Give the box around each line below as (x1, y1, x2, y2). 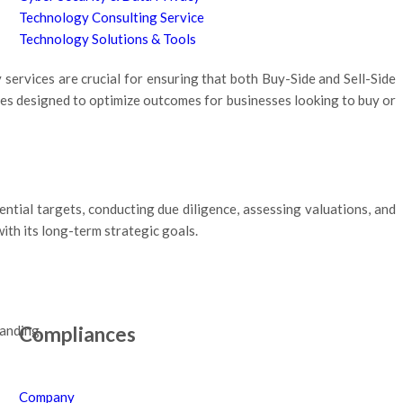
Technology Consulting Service (18, 8, 204, 25)
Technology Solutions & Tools (18, 30, 196, 47)
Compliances (18, 322, 136, 347)
